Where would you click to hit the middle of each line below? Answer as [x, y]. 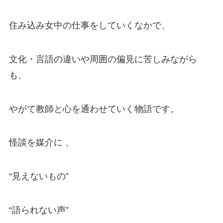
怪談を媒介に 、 [41, 143]
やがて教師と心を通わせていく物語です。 [94, 109]
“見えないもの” [39, 176]
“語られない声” [39, 210]
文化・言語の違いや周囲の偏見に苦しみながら [103, 59]
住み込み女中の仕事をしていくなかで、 [89, 25]
